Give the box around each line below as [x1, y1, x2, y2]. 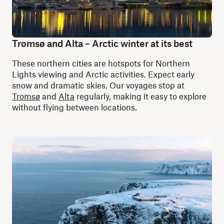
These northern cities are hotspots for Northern [12, 58, 190, 68]
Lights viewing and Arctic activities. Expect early [12, 69, 194, 79]
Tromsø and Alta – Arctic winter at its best [12, 37, 192, 49]
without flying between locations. [12, 102, 137, 112]
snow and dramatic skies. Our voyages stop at [12, 80, 184, 90]
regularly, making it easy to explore [74, 91, 206, 101]
